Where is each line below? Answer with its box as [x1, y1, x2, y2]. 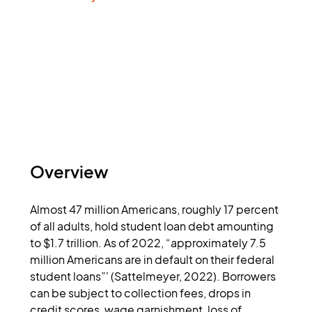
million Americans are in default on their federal [30, 252, 277, 267]
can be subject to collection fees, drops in [30, 286, 253, 300]
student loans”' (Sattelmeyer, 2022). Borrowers [30, 269, 279, 283]
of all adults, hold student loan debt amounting [30, 219, 276, 233]
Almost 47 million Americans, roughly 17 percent [30, 202, 281, 217]
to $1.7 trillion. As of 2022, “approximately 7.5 [30, 235, 269, 250]
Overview [30, 162, 109, 182]
